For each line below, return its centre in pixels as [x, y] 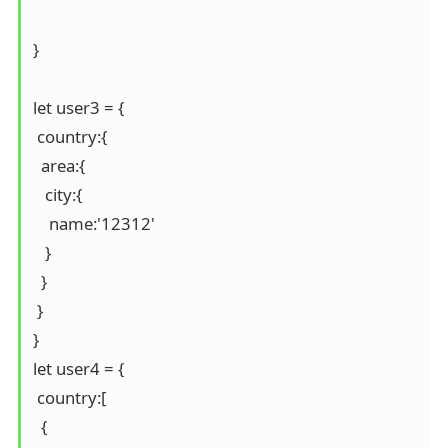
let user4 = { [78, 369]
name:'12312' [93, 224]
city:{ [57, 195]
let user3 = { [78, 108]
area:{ [58, 166]
